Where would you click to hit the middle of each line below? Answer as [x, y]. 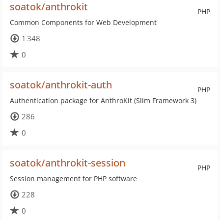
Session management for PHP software [73, 179]
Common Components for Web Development [83, 22]
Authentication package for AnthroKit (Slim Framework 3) [103, 100]
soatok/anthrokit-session [68, 163]
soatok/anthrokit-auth [61, 85]
